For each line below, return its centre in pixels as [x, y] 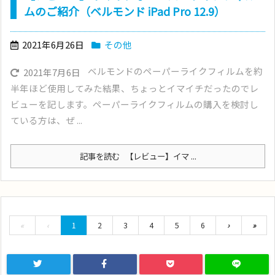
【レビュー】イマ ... [159, 156]
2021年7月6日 [52, 72]
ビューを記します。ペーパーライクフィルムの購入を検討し [134, 104]
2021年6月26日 [53, 44]
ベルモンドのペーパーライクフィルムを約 [175, 71]
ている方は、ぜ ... [46, 120]
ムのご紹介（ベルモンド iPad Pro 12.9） [125, 11]
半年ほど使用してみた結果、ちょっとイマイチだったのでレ [135, 88]
